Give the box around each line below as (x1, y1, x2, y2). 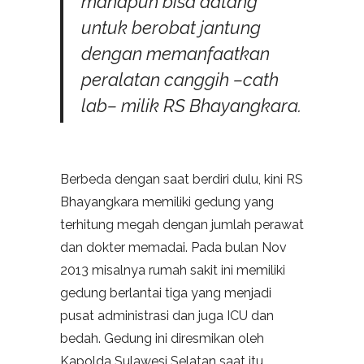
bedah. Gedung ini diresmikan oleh (60, 331, 264, 347)
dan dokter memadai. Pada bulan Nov (60, 240, 287, 256)
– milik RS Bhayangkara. (107, 95, 301, 117)
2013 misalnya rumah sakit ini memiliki (60, 262, 285, 279)
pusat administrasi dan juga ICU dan (60, 308, 274, 324)
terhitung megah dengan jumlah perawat (60, 217, 304, 233)
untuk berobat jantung (81, 17, 261, 39)
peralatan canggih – (81, 69, 243, 91)
